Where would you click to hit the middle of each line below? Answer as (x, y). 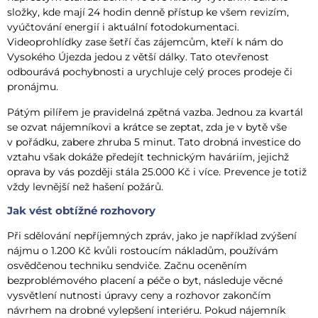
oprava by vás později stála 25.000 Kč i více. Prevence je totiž (157, 171)
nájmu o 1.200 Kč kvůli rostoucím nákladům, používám (143, 251)
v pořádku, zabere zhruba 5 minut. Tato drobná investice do (154, 142)
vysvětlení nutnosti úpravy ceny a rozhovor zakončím (139, 296)
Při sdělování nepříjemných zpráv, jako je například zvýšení (152, 236)
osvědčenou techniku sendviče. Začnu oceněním (127, 266)
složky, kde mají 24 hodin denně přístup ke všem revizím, (148, 12)
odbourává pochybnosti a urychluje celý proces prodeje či (150, 72)
